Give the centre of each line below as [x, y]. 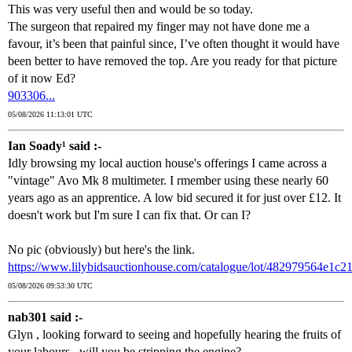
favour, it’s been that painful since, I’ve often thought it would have [174, 44]
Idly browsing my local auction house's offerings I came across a [167, 163]
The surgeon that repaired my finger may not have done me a [159, 27]
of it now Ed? [42, 79]
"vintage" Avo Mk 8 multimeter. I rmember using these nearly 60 [168, 181]
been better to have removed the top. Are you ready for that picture [172, 61]
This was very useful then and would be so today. [130, 9]
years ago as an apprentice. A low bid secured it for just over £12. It [174, 198]
